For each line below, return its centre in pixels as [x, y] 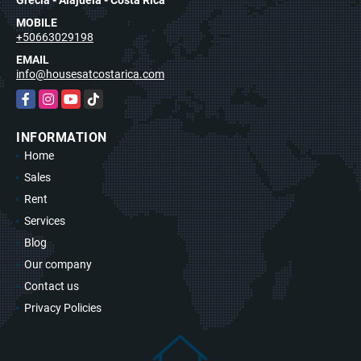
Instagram [65, 97]
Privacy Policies [63, 307]
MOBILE [37, 22]
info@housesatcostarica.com [90, 74]
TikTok [100, 97]
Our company [58, 264]
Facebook [41, 97]
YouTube [83, 97]
